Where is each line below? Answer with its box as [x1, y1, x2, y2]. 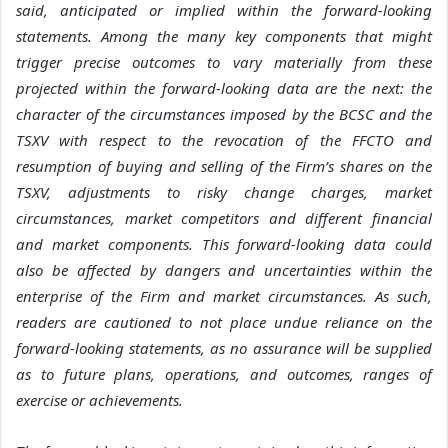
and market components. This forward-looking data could [16, 233, 432, 254]
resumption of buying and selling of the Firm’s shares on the [16, 155, 432, 176]
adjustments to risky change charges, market [68, 181, 432, 202]
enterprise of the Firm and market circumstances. [16, 285, 367, 306]
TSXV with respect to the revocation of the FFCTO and [16, 129, 432, 150]
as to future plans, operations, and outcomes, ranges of [16, 363, 432, 384]
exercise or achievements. [16, 389, 183, 410]
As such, [375, 285, 432, 306]
